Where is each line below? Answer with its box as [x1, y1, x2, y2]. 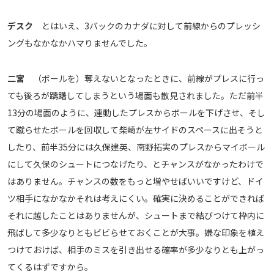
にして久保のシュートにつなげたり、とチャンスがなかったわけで [7, 158, 264, 171]
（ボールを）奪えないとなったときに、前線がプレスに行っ [24, 72, 264, 85]
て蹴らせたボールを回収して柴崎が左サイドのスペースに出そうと [7, 124, 263, 136]
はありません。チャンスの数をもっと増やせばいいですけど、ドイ [7, 175, 264, 188]
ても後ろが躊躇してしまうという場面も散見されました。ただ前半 [7, 89, 264, 102]
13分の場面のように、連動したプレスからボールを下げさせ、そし [7, 106, 265, 119]
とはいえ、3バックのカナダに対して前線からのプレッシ [33, 20, 261, 32]
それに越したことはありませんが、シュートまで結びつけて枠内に [7, 209, 264, 222]
